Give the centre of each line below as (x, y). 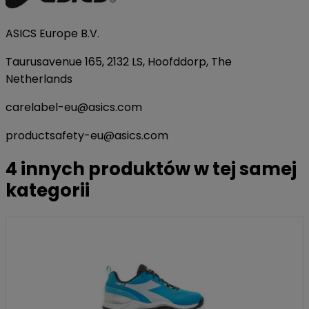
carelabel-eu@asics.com (75, 108)
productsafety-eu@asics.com (88, 136)
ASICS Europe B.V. (54, 34)
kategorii (48, 191)
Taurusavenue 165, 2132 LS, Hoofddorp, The (119, 62)
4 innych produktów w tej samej (151, 169)
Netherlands (40, 79)
